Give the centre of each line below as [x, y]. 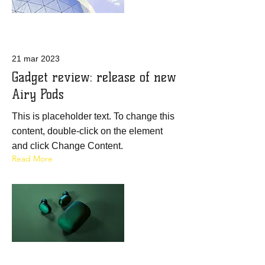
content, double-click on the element [87, 131]
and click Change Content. [67, 146]
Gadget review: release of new [94, 77]
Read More [32, 159]
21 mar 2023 [36, 59]
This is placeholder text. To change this [93, 116]
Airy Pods [38, 94]
